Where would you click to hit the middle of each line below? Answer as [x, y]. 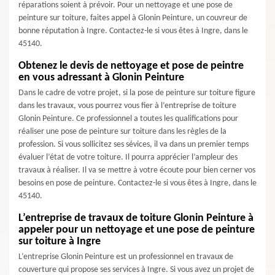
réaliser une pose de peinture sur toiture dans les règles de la [122, 132]
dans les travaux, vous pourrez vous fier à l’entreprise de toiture [127, 106]
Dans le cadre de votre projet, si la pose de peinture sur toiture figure [137, 93]
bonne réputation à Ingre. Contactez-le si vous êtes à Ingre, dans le [133, 31]
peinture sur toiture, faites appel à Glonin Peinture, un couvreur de [133, 18]
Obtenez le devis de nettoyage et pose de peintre [131, 66]
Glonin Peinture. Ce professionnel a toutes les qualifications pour [128, 119]
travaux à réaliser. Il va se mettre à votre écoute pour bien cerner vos [137, 170]
